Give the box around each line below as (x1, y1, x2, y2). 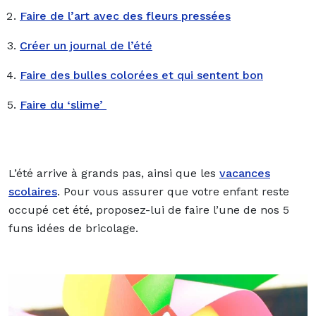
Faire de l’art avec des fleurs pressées (20, 8, 231, 23)
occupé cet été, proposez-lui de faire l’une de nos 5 (8, 202, 289, 217)
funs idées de (8, 221, 85, 235)
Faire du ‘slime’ (20, 97, 107, 111)
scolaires (8, 184, 57, 198)
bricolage (85, 221, 135, 235)
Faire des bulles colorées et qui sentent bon (20, 68, 263, 82)
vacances (219, 166, 270, 180)
